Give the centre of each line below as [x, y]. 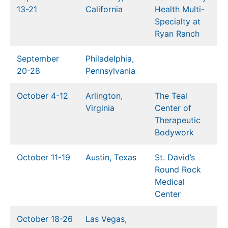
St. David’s [175, 158]
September [38, 59]
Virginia [100, 108]
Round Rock [178, 170]
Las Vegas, [106, 219]
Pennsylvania [110, 71]
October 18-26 [45, 219]
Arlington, [104, 96]
